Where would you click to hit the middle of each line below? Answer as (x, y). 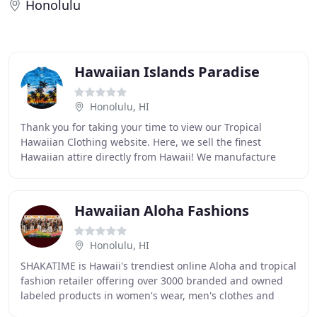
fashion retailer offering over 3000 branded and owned (152, 281)
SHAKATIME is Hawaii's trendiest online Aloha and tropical (158, 266)
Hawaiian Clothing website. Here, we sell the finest (141, 142)
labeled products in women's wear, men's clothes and (148, 295)
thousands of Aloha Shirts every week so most (129, 172)
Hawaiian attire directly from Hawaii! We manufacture (148, 157)
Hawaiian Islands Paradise (167, 72)
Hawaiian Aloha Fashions (162, 211)
